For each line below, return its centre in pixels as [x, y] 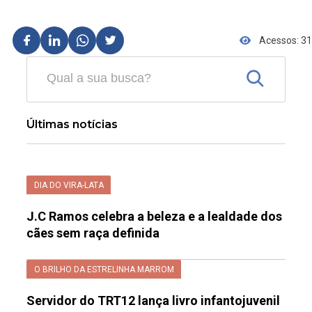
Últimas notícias [72, 124]
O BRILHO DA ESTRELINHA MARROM [104, 269]
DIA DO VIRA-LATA [69, 185]
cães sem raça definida [93, 233]
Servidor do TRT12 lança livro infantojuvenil [155, 301]
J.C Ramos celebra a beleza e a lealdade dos [154, 217]
